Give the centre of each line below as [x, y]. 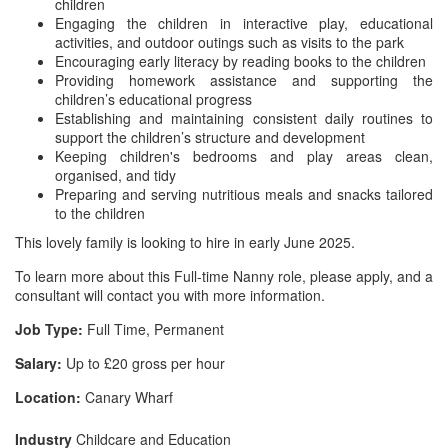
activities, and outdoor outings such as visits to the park [229, 42]
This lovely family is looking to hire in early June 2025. [185, 242]
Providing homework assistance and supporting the [244, 80]
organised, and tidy [115, 175]
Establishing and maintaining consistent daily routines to [244, 118]
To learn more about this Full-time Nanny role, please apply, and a [224, 276]
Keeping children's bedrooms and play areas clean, [244, 156]
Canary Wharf [127, 397]
